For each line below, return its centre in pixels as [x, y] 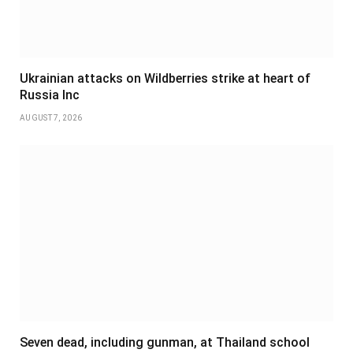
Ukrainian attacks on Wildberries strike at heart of [165, 79]
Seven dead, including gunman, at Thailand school [165, 343]
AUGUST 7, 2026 [51, 118]
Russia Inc [50, 95]
